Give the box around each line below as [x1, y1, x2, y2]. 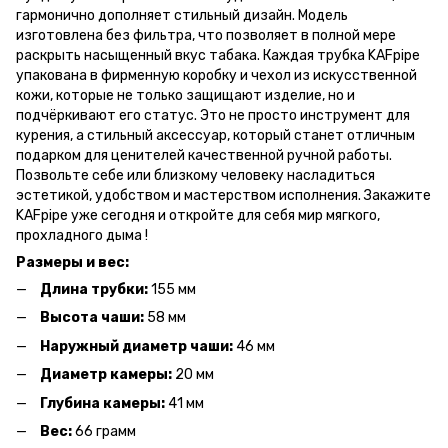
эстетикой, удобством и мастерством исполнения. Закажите [16, 187, 431, 204]
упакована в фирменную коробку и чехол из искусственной [16, 67, 417, 84]
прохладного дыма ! [16, 227, 151, 244]
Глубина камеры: [40, 394, 168, 412]
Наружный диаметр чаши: [40, 337, 233, 355]
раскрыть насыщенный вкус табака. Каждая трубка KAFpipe [16, 47, 420, 64]
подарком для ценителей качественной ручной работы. [16, 147, 392, 164]
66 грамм [75, 422, 136, 440]
